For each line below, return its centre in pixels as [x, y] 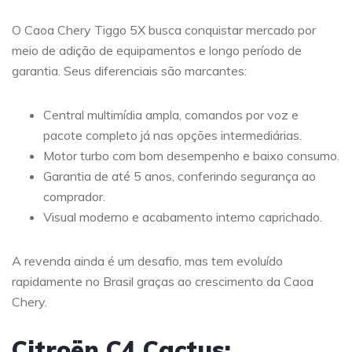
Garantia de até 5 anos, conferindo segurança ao [180, 176]
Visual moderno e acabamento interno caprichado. [183, 217]
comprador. [74, 197]
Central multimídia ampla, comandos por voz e [171, 115]
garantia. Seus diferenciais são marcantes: [129, 71]
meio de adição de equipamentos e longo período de [157, 51]
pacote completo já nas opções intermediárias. [172, 136]
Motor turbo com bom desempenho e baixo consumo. [191, 156]
